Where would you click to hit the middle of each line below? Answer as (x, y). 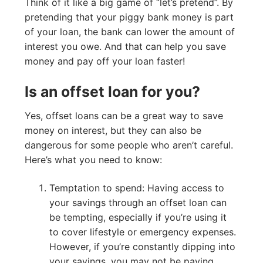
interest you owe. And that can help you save (125, 47)
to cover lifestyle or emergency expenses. (142, 232)
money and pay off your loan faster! (106, 61)
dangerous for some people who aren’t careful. (129, 145)
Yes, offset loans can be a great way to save (124, 116)
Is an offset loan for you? (112, 91)
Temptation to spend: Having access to (136, 188)
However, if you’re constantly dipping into (142, 246)
